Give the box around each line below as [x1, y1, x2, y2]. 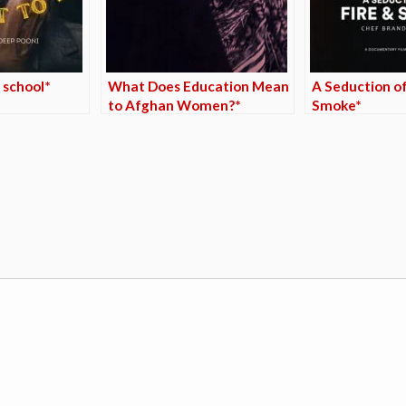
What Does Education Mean [107, 77, 289, 94]
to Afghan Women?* [107, 96, 241, 113]
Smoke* [311, 96, 362, 113]
